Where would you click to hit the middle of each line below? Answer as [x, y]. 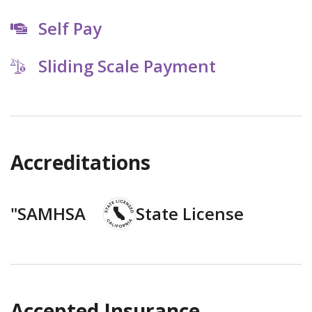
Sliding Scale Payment [127, 66]
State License [190, 214]
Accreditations [80, 163]
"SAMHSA [48, 214]
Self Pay [70, 29]
